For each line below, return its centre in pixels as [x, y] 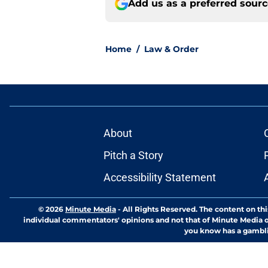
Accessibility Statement [159, 178]
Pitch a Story [133, 156]
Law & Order [171, 49]
